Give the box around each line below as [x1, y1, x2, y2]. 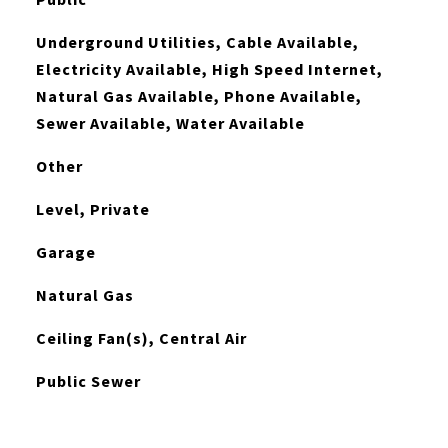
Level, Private [35, 199, 150, 219]
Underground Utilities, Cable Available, [35, 32, 359, 52]
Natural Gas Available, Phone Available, [35, 86, 362, 106]
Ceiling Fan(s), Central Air [35, 328, 247, 348]
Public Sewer [35, 371, 141, 391]
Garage [35, 242, 96, 262]
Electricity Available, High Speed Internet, [35, 59, 383, 79]
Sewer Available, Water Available [35, 113, 305, 133]
